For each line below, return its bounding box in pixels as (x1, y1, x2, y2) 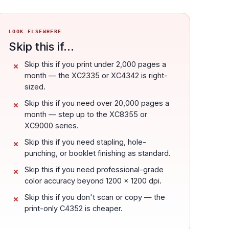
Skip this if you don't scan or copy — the (25, 192, 166, 201)
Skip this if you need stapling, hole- (25, 137, 147, 146)
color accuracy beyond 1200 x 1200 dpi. (25, 176, 162, 185)
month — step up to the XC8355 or (25, 109, 148, 119)
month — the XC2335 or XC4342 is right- (25, 71, 168, 80)
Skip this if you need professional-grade (25, 165, 164, 174)
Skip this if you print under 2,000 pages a (25, 59, 167, 68)
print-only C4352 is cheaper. (25, 203, 123, 213)
